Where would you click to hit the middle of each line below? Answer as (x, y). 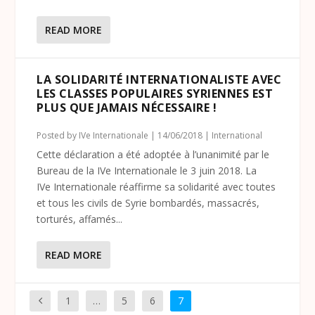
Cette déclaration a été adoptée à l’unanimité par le (153, 154)
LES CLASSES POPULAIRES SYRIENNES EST (155, 94)
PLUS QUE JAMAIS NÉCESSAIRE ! (127, 108)
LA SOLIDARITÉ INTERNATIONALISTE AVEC (159, 79)
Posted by (58, 135)
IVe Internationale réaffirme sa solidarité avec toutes (156, 187)
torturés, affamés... (80, 219)
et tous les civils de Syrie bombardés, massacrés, (148, 203)
